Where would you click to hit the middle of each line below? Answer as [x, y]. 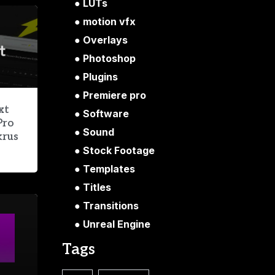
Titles [97, 187]
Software [106, 113]
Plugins [100, 76]
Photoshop [109, 58]
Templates [109, 168]
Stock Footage [119, 150]
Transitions [111, 205]
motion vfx [109, 21]
